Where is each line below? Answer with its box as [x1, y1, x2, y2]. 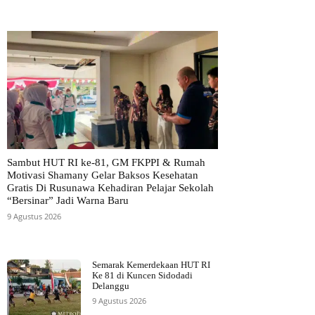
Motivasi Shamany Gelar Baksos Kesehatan [7, 169, 198, 181]
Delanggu [92, 281, 129, 292]
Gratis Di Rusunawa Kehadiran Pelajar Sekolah [7, 182, 214, 194]
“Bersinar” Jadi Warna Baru [7, 195, 129, 207]
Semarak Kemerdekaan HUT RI [92, 259, 210, 271]
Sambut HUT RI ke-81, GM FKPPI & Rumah [7, 157, 205, 169]
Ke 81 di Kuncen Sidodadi [92, 270, 193, 281]
